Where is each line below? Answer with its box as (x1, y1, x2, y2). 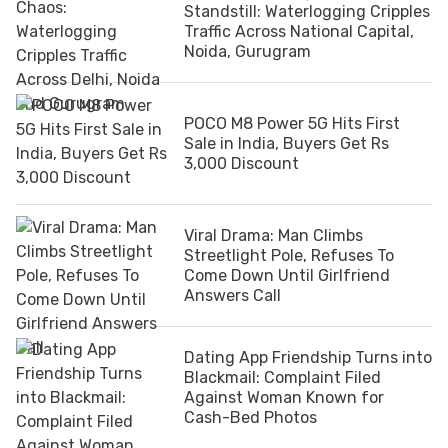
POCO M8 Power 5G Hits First (184, 113, 400, 133)
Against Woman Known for (184, 387, 384, 407)
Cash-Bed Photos (184, 407, 317, 427)
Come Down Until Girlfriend (184, 265, 390, 285)
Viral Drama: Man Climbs (184, 225, 363, 245)
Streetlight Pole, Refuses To (184, 245, 394, 265)
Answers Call (184, 285, 281, 305)
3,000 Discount (184, 153, 299, 173)
